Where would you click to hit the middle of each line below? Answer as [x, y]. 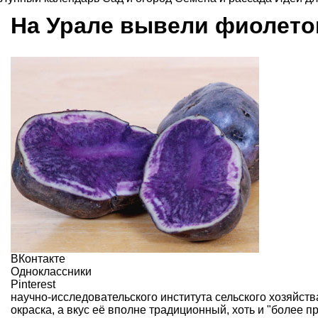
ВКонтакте [38, 258]
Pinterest [33, 284]
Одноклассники [51, 271]
